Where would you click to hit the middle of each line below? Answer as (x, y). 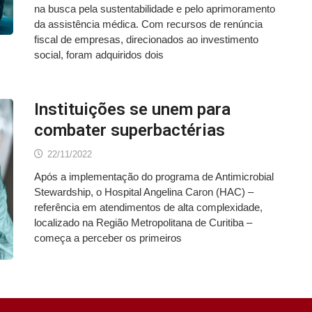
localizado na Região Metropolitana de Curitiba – (143, 223)
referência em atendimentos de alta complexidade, (148, 208)
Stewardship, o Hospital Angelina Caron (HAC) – (144, 192)
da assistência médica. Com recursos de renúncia (148, 24)
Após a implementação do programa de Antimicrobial (154, 177)
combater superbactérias (130, 131)
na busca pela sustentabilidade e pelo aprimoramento (155, 9)
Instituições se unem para (132, 110)
